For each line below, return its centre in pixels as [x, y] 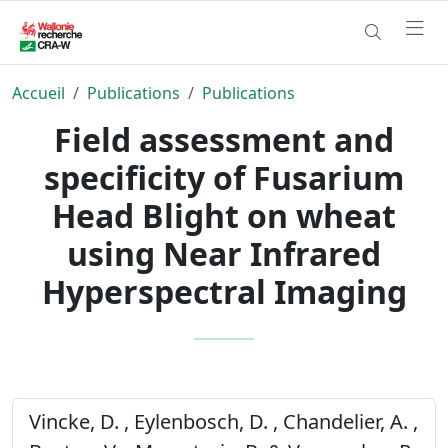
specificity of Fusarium [224, 177]
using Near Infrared [224, 253]
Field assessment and [224, 139]
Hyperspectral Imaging [224, 291]
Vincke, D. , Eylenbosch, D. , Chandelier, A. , [223, 421]
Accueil [38, 92]
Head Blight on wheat [224, 215]
